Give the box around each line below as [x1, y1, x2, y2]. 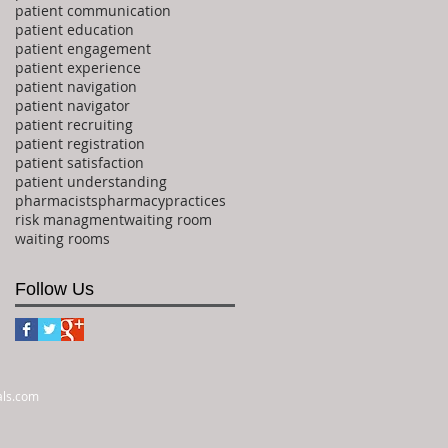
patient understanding [15, 171, 167, 191]
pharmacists [15, 190, 98, 210]
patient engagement [15, 38, 151, 58]
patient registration [15, 133, 145, 153]
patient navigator [15, 95, 130, 115]
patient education [15, 19, 134, 39]
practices [165, 190, 226, 210]
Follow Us [15, 278, 94, 299]
